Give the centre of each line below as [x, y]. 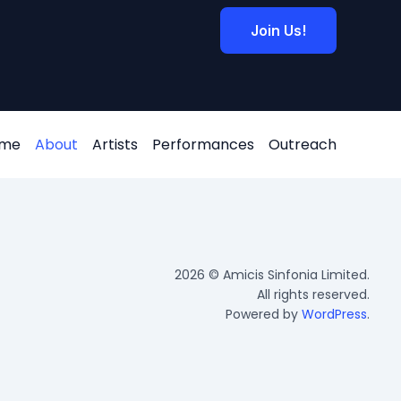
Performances [203, 145]
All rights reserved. [313, 294]
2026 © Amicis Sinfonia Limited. [272, 274]
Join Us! [278, 31]
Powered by [264, 314]
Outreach [303, 145]
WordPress [334, 314]
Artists [115, 145]
